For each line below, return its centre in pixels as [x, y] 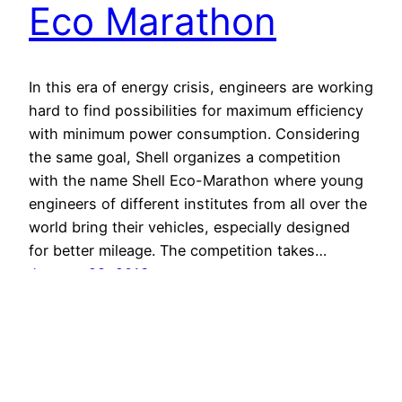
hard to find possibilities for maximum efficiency [196, 111]
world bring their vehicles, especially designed [189, 227]
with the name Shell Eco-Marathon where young [196, 181]
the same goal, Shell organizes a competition [185, 157]
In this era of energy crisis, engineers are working [201, 87]
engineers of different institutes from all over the [198, 204]
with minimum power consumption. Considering [194, 134]
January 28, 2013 [89, 274]
